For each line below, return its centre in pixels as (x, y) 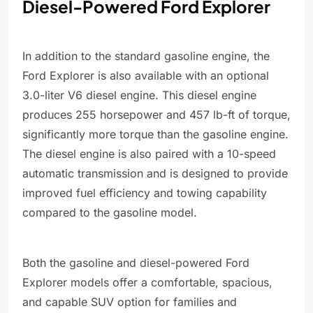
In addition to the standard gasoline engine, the (146, 56)
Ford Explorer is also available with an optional (146, 76)
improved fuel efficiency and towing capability (145, 193)
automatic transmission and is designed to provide (155, 174)
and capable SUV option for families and (130, 302)
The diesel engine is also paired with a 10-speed (149, 154)
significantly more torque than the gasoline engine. (155, 134)
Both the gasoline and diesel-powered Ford (136, 263)
